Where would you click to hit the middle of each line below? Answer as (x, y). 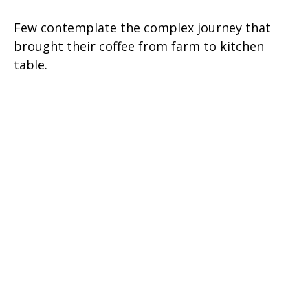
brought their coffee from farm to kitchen (139, 46)
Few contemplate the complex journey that (142, 28)
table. (31, 65)
